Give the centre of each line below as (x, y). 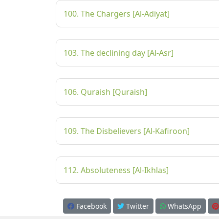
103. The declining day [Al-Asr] (119, 53)
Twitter (136, 206)
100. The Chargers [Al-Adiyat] (117, 14)
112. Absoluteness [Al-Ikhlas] (116, 170)
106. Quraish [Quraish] (105, 92)
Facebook (90, 206)
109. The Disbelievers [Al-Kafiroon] (127, 131)
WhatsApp (183, 206)
